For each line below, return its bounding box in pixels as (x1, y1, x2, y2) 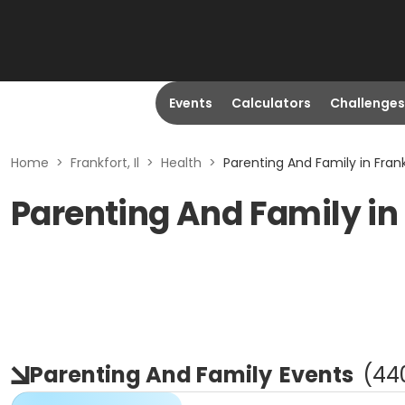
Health (161, 154, 202, 172)
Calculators (231, 94, 311, 112)
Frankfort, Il (71, 154, 139, 172)
